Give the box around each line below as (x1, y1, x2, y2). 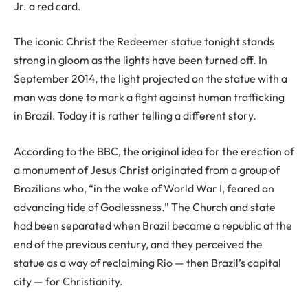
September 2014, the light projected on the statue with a (14, 71, 287, 86)
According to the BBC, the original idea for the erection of (14, 144, 294, 158)
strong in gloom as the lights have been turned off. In (14, 53, 267, 67)
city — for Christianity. (14, 274, 123, 288)
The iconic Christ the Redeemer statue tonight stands (14, 34, 274, 49)
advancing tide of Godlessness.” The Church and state (14, 199, 276, 214)
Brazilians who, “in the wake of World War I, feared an (14, 181, 274, 195)
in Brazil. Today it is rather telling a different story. (14, 109, 256, 123)
